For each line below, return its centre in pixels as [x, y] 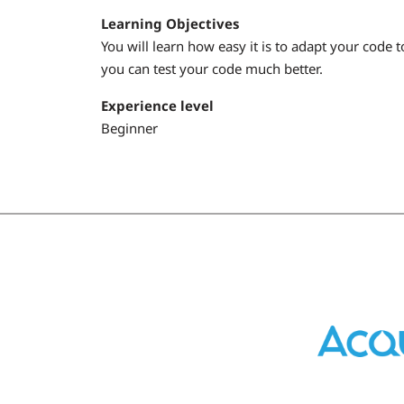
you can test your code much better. [212, 68]
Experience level [157, 106]
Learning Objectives [170, 23]
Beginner [129, 128]
